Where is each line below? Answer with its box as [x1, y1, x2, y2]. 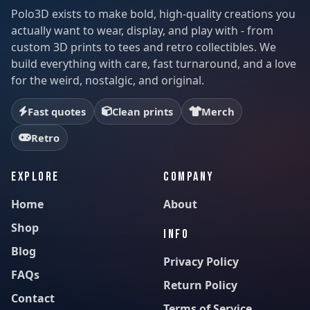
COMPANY [163, 169, 215, 185]
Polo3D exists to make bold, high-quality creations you [11, 6, 295, 21]
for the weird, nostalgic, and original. [11, 72, 204, 88]
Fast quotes [28, 104, 86, 118]
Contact [11, 291, 55, 307]
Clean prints [112, 104, 174, 118]
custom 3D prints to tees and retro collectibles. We [11, 39, 276, 55]
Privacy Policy [163, 254, 239, 270]
